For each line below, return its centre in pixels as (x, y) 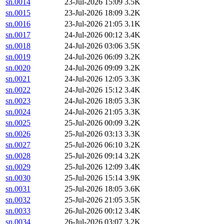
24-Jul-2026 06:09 (93, 57)
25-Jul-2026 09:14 (93, 156)
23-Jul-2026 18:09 (93, 13)
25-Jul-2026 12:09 (93, 167)
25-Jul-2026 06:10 (93, 145)
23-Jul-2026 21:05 (93, 24)
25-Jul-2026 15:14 (93, 178)
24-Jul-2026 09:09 (93, 68)
